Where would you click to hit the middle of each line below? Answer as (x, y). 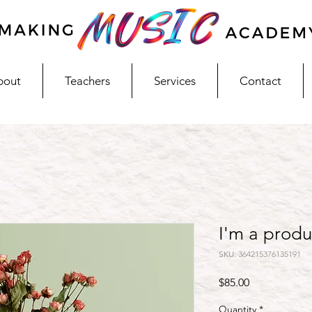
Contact (260, 81)
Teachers (87, 81)
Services (175, 81)
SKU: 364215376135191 (260, 254)
